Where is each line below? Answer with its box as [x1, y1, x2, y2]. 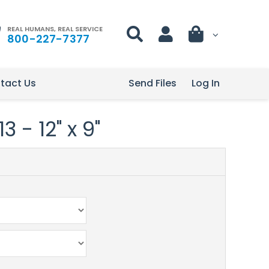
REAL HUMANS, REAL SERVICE [7, 23, 103, 34]
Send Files [128, 76, 177, 90]
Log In [192, 76, 220, 90]
